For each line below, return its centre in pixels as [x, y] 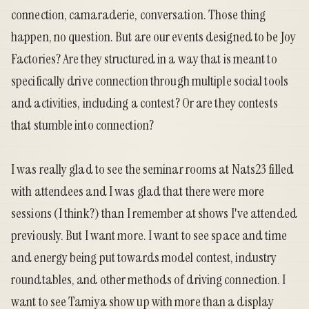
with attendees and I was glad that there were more [138, 191]
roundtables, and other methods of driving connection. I [149, 280]
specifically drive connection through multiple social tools [150, 81]
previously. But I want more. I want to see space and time [149, 236]
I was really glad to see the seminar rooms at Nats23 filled [152, 169]
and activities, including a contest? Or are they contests [144, 103]
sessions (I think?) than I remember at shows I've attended [154, 213]
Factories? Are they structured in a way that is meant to [144, 59]
